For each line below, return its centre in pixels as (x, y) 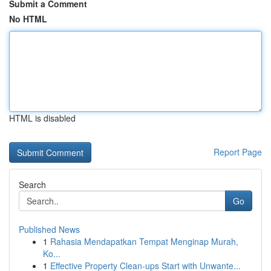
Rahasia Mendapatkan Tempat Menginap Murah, (144, 241)
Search (32, 184)
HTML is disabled (42, 118)
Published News (49, 229)
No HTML (28, 19)
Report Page (238, 152)
